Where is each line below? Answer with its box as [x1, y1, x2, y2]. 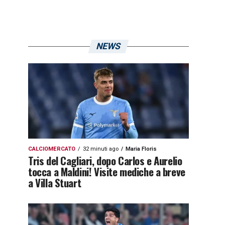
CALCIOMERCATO [28, 146, 75, 152]
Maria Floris [126, 146, 157, 152]
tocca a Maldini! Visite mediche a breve [28, 164, 185, 179]
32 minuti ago [83, 146, 119, 152]
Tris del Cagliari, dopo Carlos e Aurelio [28, 153, 182, 168]
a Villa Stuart [28, 175, 81, 190]
